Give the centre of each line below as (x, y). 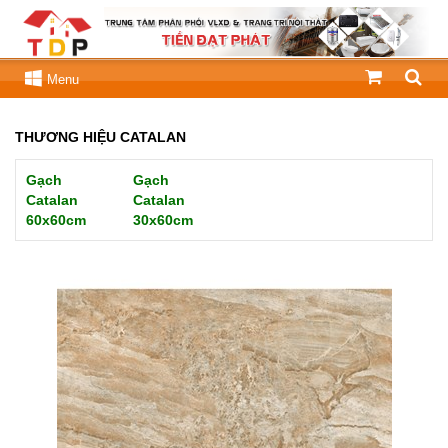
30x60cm (162, 219)
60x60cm (56, 219)
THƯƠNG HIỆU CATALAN (100, 136)
